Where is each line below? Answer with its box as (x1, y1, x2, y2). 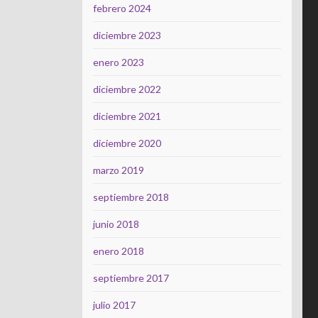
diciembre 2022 (93, 83, 161, 95)
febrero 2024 (93, 2, 151, 14)
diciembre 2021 (93, 110, 161, 122)
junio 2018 (93, 218, 139, 230)
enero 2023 (93, 56, 144, 68)
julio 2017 (93, 299, 136, 311)
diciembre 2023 (93, 29, 161, 41)
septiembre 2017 (93, 272, 169, 284)
